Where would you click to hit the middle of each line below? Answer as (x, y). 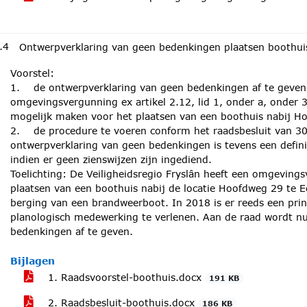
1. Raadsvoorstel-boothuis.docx (125, 277)
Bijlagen (33, 261)
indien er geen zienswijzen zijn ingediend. (111, 159)
